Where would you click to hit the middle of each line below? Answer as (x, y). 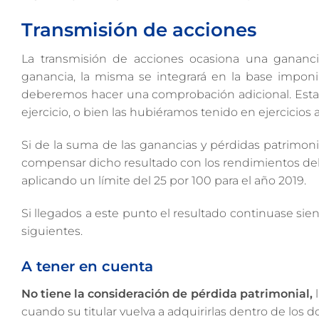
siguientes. (52, 231)
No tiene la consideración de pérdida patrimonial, (167, 293)
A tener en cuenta (87, 266)
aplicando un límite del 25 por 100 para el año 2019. (164, 181)
